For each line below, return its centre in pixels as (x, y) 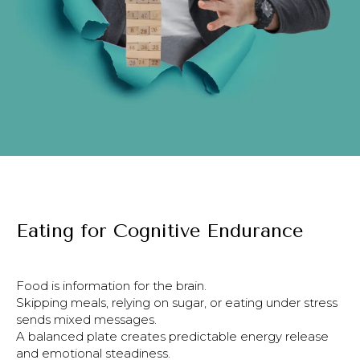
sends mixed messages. (86, 319)
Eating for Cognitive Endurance (160, 230)
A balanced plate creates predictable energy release (172, 336)
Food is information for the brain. (111, 285)
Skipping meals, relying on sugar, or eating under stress (177, 302)
